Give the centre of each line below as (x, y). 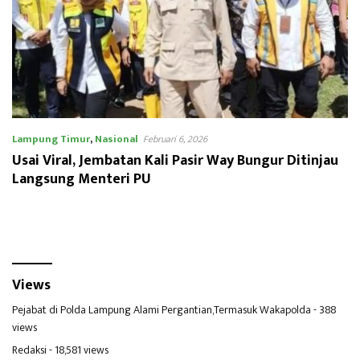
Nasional (117, 139)
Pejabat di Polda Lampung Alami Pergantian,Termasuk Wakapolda (162, 309)
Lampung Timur (51, 139)
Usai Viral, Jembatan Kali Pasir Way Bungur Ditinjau (175, 160)
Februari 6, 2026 (175, 139)
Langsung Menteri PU (82, 179)
